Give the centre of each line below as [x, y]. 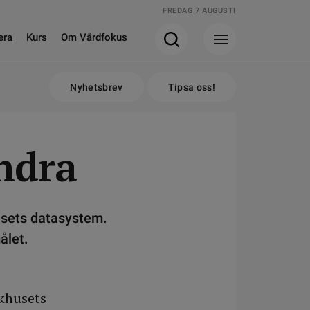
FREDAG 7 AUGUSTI [199, 11]
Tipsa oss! [191, 87]
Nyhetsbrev [97, 87]
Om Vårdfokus [94, 37]
